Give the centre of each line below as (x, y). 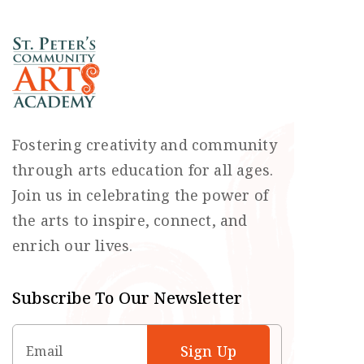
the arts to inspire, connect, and (130, 221)
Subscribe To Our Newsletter (128, 297)
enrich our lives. (73, 246)
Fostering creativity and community (145, 145)
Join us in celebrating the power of (141, 195)
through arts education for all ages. (143, 170)
